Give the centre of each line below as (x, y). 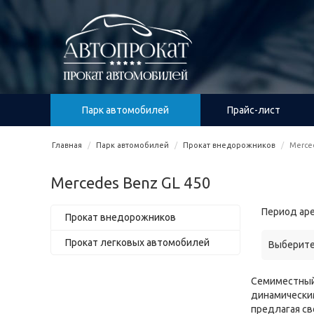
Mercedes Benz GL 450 (131, 183)
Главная (67, 145)
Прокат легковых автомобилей (137, 243)
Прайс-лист (254, 110)
